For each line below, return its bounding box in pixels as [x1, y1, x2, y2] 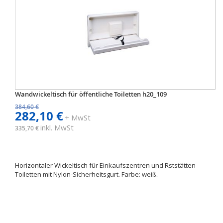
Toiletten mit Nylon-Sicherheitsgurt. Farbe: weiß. [15, 170, 159, 179]
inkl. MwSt [40, 122, 74, 132]
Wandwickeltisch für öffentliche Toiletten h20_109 [15, 90, 167, 99]
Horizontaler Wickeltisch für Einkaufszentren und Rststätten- [15, 161, 198, 170]
